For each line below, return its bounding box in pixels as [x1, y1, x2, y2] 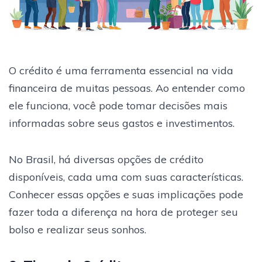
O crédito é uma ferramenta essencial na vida [9, 63, 233, 77]
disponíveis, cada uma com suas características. [9, 170, 243, 184]
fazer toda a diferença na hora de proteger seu [9, 205, 238, 219]
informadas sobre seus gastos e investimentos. [9, 116, 235, 130]
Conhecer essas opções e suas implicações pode [9, 187, 243, 201]
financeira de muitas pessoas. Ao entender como [9, 81, 245, 95]
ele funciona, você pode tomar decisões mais [9, 98, 227, 112]
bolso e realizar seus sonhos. [9, 222, 146, 236]
